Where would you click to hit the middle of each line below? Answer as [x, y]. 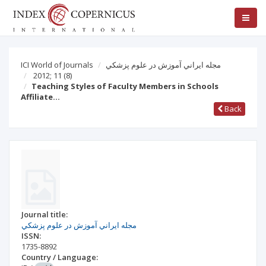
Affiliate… [40, 97]
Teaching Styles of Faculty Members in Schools [125, 86]
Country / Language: [60, 257]
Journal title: [45, 214]
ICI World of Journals [57, 65]
